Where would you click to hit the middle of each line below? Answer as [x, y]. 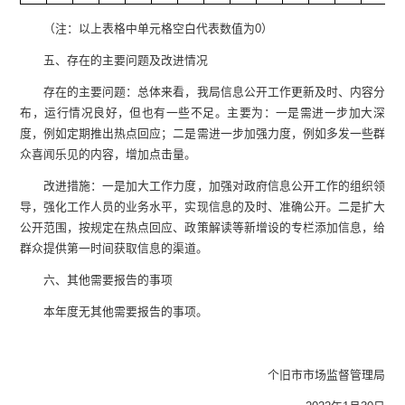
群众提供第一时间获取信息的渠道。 [114, 249]
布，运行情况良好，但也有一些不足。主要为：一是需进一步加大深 [202, 113]
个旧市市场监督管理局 [265, 375]
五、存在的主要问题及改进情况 [114, 61]
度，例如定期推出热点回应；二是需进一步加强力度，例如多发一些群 [202, 134]
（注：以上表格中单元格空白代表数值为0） [147, 29]
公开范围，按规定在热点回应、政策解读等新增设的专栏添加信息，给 [202, 228]
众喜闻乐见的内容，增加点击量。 [108, 155]
